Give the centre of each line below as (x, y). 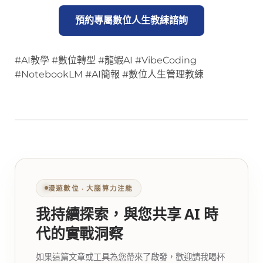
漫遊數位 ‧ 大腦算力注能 (91, 188)
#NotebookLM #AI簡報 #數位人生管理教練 (109, 74)
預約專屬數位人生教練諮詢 (131, 20)
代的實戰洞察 (80, 233)
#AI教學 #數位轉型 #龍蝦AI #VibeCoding (106, 60)
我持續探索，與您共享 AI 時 (127, 213)
